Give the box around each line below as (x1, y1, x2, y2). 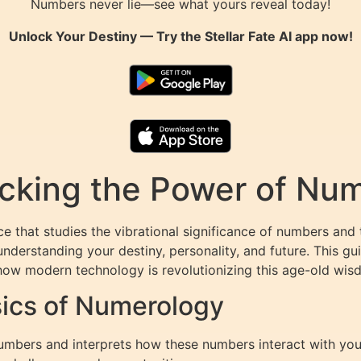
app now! (291, 27, 353, 44)
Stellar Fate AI (204, 27, 292, 44)
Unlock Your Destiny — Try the (8, 27, 205, 44)
